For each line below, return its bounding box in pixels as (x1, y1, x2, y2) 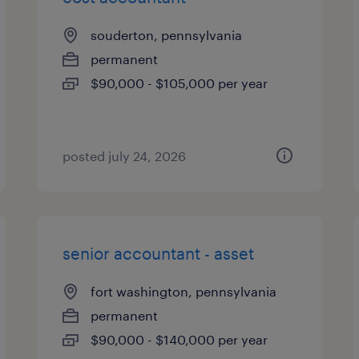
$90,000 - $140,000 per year (91, 332, 268, 347)
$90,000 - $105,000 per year (91, 75, 268, 91)
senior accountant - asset (63, 244, 255, 263)
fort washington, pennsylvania (91, 284, 277, 299)
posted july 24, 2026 (63, 148, 187, 163)
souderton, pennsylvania (91, 27, 243, 42)
